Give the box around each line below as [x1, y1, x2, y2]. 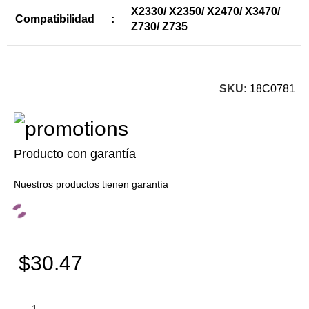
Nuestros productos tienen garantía [14, 179, 169, 190]
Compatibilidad [15, 13, 95, 26]
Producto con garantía [14, 147, 137, 161]
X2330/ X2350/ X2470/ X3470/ [131, 6, 281, 18]
